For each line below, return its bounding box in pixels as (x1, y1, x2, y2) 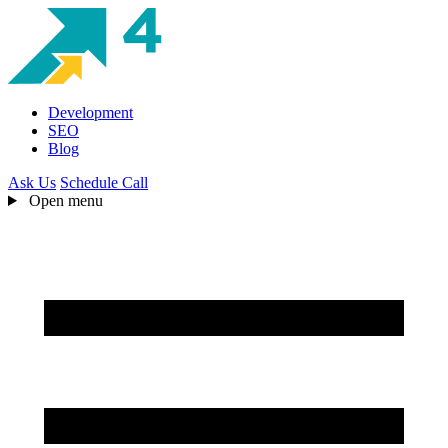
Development (48, 104, 133, 121)
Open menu (28, 192, 103, 209)
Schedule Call (60, 174, 148, 191)
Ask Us (8, 174, 56, 191)
